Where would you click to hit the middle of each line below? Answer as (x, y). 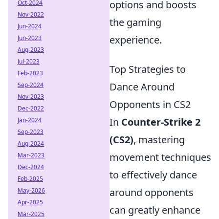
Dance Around (142, 87)
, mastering (159, 140)
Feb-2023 (30, 73)
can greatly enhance (155, 210)
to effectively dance (153, 175)
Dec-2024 (31, 167)
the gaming (135, 22)
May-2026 (31, 190)
